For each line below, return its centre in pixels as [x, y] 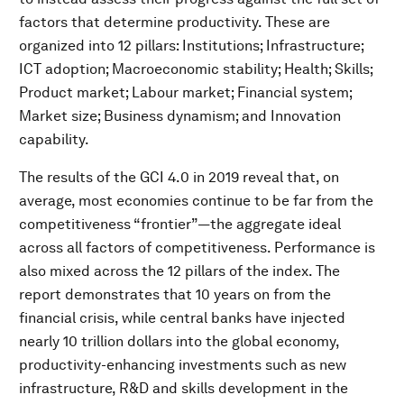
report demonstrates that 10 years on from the [175, 295]
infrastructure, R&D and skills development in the [184, 389]
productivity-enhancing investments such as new [183, 365]
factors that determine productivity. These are [174, 23]
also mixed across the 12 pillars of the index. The [179, 271]
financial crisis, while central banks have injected [182, 318]
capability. [54, 140]
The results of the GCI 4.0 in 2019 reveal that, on [179, 178]
